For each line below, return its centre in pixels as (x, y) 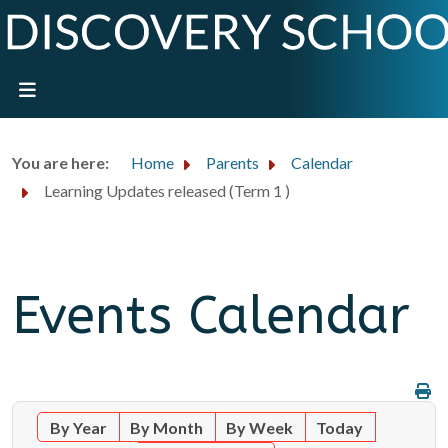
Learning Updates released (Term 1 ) (167, 190)
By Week (260, 428)
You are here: (63, 162)
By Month (167, 428)
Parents (232, 162)
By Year (79, 428)
